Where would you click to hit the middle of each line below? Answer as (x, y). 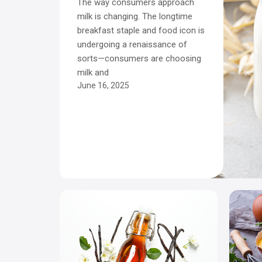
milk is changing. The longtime (135, 16)
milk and (93, 72)
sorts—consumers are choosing (139, 58)
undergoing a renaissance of (132, 44)
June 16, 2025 (103, 85)
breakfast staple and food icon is (141, 30)
